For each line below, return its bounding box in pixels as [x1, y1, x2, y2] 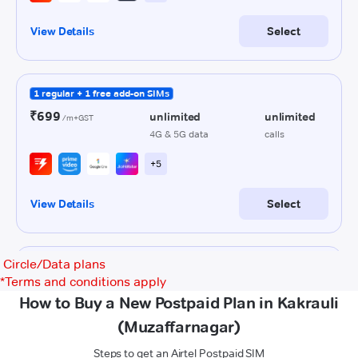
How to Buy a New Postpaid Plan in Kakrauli [18, 293, 340, 312]
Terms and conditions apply [5, 274, 166, 289]
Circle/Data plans [3, 257, 105, 272]
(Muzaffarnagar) [117, 317, 241, 336]
